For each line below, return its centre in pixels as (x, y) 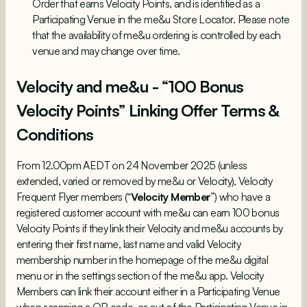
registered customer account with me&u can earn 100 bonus (148, 213)
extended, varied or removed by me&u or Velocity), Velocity (144, 181)
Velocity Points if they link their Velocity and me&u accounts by (149, 229)
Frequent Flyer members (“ (73, 197)
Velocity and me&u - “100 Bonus (130, 87)
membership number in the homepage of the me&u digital (142, 260)
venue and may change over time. (106, 50)
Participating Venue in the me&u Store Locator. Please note (161, 19)
